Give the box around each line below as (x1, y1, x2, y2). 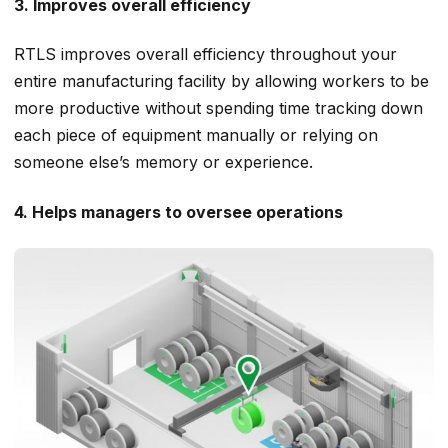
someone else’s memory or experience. (14, 152, 313, 173)
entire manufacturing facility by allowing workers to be (14, 71, 429, 92)
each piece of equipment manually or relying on (14, 125, 378, 146)
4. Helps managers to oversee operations (14, 201, 343, 222)
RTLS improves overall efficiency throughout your (14, 44, 397, 65)
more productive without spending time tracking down (14, 98, 423, 119)
